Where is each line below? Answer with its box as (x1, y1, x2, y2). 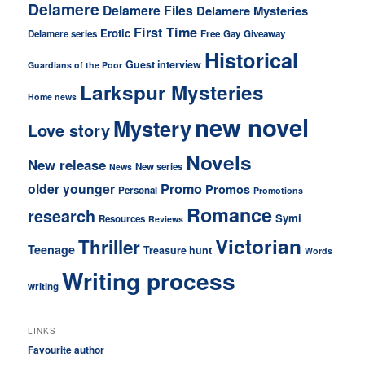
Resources (99, 211, 146, 226)
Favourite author (28, 342, 105, 358)
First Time (134, 22, 198, 42)
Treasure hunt (143, 242, 213, 257)
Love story (28, 117, 111, 142)
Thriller (78, 233, 141, 260)
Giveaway (244, 26, 286, 41)
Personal (118, 182, 158, 197)
